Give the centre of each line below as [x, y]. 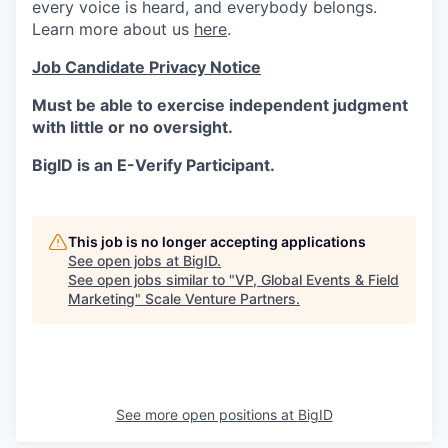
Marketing [101, 298]
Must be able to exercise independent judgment [220, 105]
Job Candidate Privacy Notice [146, 67]
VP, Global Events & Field [317, 279]
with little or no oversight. [132, 127]
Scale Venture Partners [220, 298]
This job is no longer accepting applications [217, 241]
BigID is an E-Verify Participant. [153, 165]
